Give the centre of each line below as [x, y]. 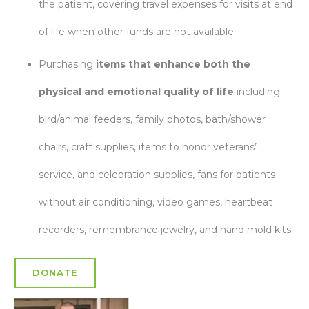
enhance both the [202, 64]
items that [123, 64]
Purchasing [67, 64]
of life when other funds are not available [136, 32]
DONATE [55, 273]
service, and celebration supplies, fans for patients [157, 175]
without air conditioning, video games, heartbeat [156, 202]
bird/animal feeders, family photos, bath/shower [152, 119]
